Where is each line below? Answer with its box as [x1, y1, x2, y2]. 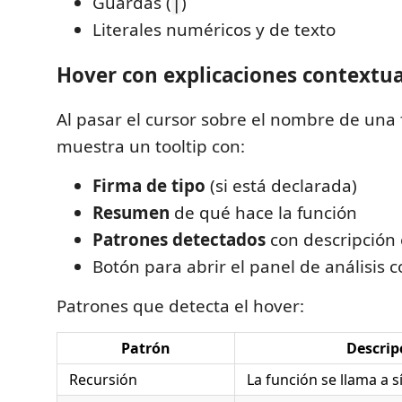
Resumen [92, 201, 170, 224]
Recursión [69, 370, 137, 389]
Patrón [121, 338, 170, 358]
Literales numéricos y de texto [92, 18, 336, 41]
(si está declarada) [205, 174, 357, 197]
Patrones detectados [92, 228, 266, 251]
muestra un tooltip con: [57, 135, 245, 158]
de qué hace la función [170, 201, 357, 224]
